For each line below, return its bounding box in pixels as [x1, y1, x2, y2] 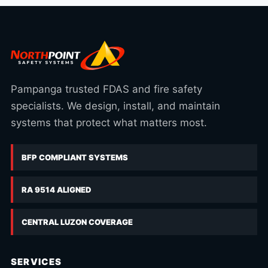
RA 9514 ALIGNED [22, 185, 92, 194]
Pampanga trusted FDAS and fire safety [11, 83, 202, 95]
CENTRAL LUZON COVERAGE [22, 217, 133, 227]
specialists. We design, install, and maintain [11, 100, 220, 112]
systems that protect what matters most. [11, 117, 207, 129]
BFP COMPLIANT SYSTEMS [22, 153, 128, 162]
